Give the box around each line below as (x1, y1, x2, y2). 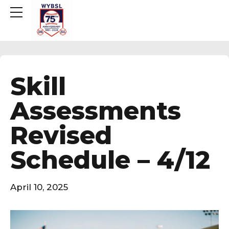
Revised (10, 120, 112, 150)
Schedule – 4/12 (10, 144, 210, 175)
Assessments (10, 95, 181, 126)
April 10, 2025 (10, 182, 68, 193)
